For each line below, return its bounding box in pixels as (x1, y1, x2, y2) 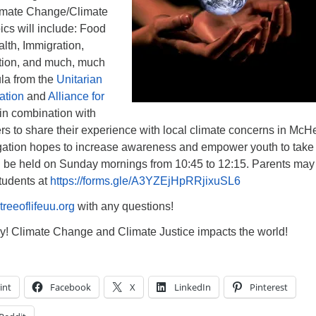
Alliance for (48, 90, 104, 102)
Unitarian (56, 73, 102, 85)
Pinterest (250, 281, 288, 293)
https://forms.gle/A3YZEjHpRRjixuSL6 (50, 175, 241, 187)
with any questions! (75, 200, 174, 212)
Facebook (50, 281, 91, 293)
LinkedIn (174, 281, 211, 293)
